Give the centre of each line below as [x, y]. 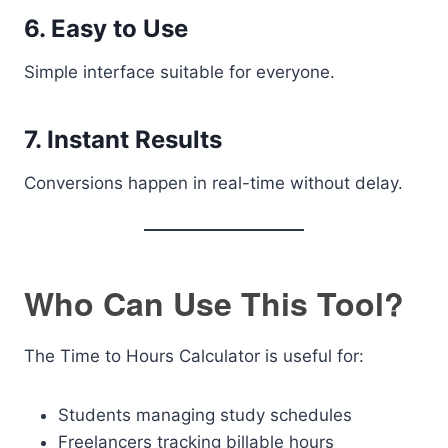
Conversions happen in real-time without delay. [213, 183]
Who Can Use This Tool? [214, 303]
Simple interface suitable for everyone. [179, 72]
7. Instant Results [123, 139]
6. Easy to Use [106, 28]
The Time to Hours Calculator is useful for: [194, 356]
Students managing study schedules [205, 415]
